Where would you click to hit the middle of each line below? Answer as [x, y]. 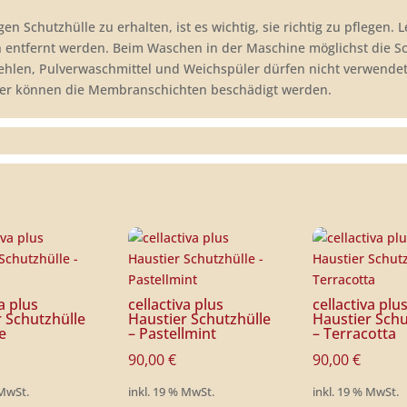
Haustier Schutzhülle [199, 319]
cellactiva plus [175, 304]
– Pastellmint [172, 333]
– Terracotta [355, 333]
